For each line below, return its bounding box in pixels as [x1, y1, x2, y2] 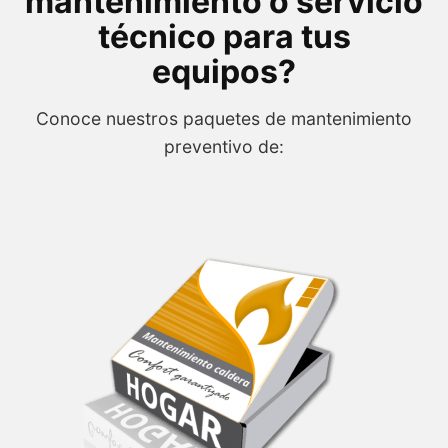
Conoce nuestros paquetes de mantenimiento [36, 108, 412, 130]
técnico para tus [97, 17, 351, 57]
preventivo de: [164, 136, 284, 158]
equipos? [152, 52, 296, 92]
